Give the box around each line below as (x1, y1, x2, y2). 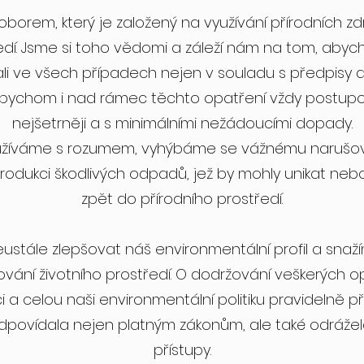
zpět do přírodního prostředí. (81, 188, 283, 209)
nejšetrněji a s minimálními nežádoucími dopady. (11, 113, 353, 133)
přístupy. (153, 340, 211, 360)
